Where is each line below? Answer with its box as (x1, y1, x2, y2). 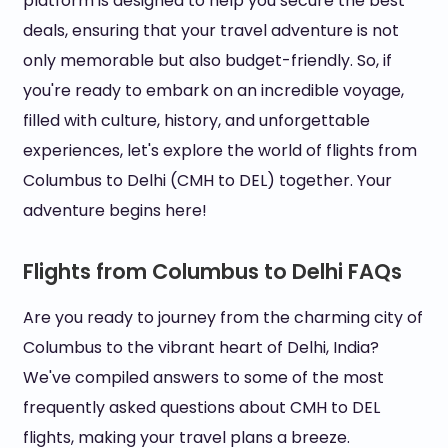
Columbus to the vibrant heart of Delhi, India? (22, 336, 379, 359)
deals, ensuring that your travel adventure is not (22, 19, 399, 42)
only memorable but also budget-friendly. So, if (22, 49, 392, 72)
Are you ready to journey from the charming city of (22, 306, 423, 329)
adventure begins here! (22, 199, 207, 222)
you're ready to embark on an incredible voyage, (22, 79, 404, 102)
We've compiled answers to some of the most (22, 366, 384, 389)
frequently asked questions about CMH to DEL (22, 396, 380, 419)
